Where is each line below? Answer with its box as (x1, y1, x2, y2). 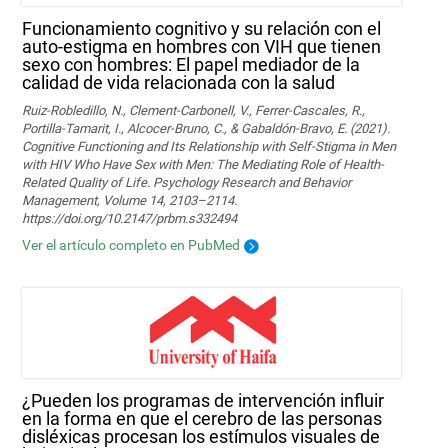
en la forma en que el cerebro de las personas (22, 407, 383, 429)
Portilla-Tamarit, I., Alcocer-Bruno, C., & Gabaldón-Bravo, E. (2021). (22, 121, 391, 137)
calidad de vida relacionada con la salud (22, 72, 336, 94)
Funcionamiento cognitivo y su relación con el (22, 18, 382, 40)
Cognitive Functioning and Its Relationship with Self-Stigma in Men (22, 139, 397, 155)
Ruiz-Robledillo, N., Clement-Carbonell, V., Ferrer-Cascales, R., (22, 103, 366, 119)
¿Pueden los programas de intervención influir (22, 389, 385, 411)
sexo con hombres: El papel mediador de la (22, 54, 361, 76)
